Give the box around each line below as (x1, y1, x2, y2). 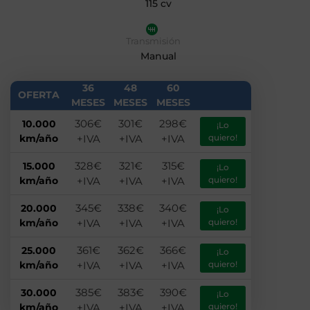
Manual (140, 50, 176, 63)
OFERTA (18, 89, 60, 102)
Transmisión (126, 35, 181, 47)
